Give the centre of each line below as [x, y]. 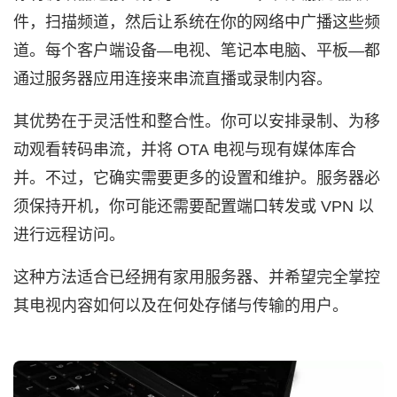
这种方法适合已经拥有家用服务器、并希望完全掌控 [197, 277]
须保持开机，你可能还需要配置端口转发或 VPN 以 [194, 206]
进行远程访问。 [69, 234]
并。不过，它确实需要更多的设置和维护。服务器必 [197, 178]
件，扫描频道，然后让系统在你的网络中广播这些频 [197, 22]
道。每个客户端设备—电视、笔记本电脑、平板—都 [197, 50]
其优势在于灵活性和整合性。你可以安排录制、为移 [197, 121]
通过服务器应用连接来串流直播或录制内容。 [173, 78]
